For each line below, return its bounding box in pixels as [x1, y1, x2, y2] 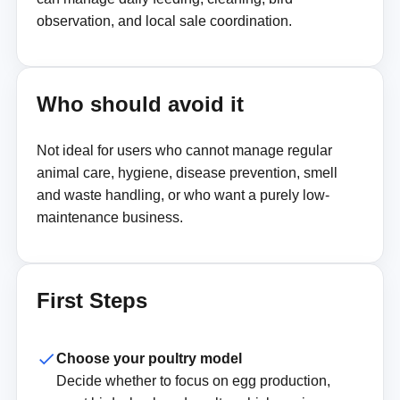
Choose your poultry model [55, 351, 242, 367]
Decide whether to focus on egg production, [55, 373, 330, 389]
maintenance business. [36, 209, 183, 225]
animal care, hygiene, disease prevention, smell [36, 164, 337, 180]
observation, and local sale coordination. [36, 12, 292, 29]
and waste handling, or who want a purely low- [36, 187, 329, 203]
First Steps [36, 287, 147, 312]
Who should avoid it [36, 91, 244, 116]
